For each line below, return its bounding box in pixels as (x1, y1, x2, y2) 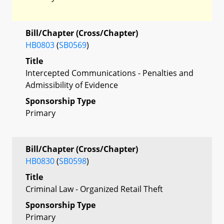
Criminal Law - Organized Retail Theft (25, 183, 163, 194)
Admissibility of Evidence (25, 79, 118, 90)
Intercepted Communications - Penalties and (25, 67, 193, 78)
